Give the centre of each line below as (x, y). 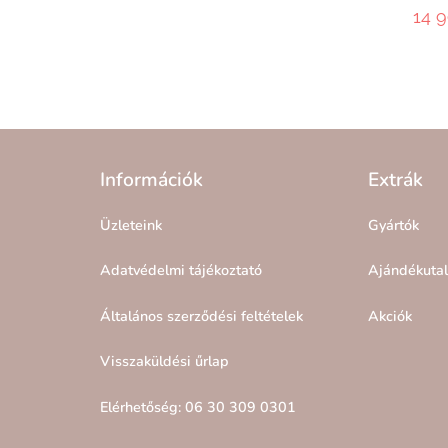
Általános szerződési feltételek (201, 315)
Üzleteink (130, 225)
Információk (151, 180)
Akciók (390, 315)
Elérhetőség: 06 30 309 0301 (197, 406)
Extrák (396, 180)
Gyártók (394, 225)
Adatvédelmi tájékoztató (180, 270)
